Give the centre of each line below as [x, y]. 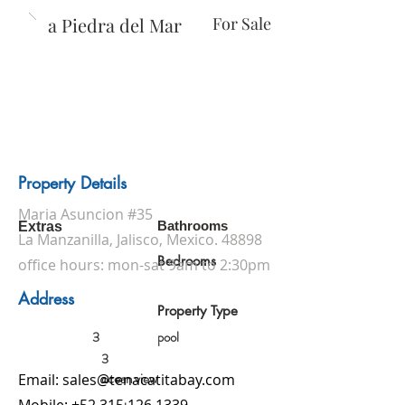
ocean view [129, 379]
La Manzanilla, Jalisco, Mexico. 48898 [140, 240]
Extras [40, 226]
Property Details [72, 183]
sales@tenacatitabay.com [149, 380]
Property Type [198, 311]
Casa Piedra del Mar [100, 25]
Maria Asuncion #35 [85, 214]
